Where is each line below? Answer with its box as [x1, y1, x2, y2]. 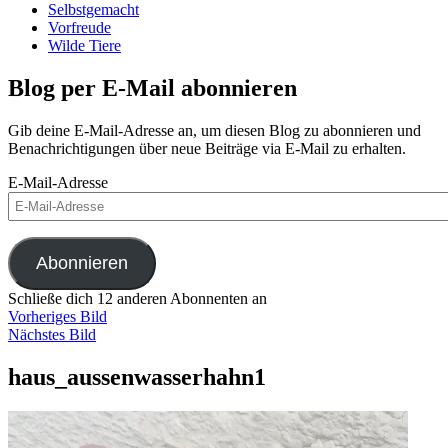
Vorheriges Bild [8, 308, 107, 326]
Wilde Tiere [48, 37, 121, 55]
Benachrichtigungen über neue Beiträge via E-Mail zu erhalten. [8, 140, 406, 158]
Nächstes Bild [8, 326, 96, 344]
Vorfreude [48, 19, 111, 37]
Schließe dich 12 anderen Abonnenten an [8, 290, 267, 308]
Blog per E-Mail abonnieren [8, 75, 297, 102]
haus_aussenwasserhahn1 [8, 364, 266, 391]
